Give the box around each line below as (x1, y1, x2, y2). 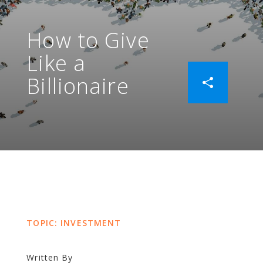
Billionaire (26, 72, 129, 100)
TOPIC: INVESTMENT (26, 217, 122, 228)
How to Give (26, 26, 150, 55)
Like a (26, 49, 86, 77)
